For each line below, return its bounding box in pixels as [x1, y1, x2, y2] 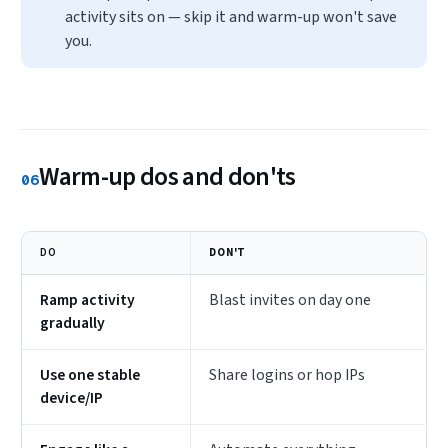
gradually [40, 311, 106, 334]
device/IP [40, 386, 104, 409]
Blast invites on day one [209, 288, 372, 311]
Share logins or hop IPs [209, 363, 366, 386]
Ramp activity [40, 288, 136, 311]
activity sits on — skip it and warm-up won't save [65, 6, 398, 29]
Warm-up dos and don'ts [39, 159, 296, 196]
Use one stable [40, 363, 141, 386]
